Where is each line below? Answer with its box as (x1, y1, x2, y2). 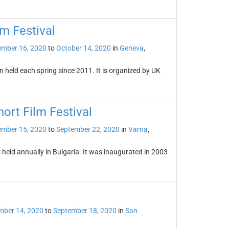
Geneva (119, 44, 144, 52)
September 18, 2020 (53, 207, 117, 215)
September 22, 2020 (56, 125, 120, 133)
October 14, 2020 (56, 44, 111, 52)
